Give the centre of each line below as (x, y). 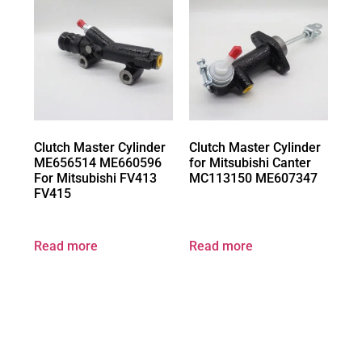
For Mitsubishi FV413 (95, 179)
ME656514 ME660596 (98, 163)
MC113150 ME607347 (253, 179)
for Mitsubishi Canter (250, 163)
